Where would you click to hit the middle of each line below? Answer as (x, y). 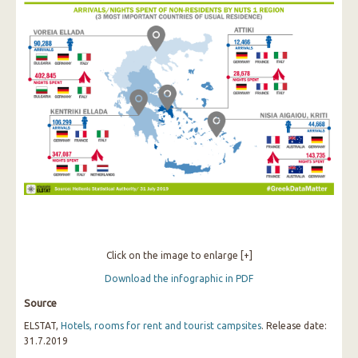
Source (40, 303)
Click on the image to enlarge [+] (179, 255)
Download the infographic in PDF (179, 278)
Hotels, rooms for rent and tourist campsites (161, 326)
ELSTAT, (42, 326)
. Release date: (294, 326)
